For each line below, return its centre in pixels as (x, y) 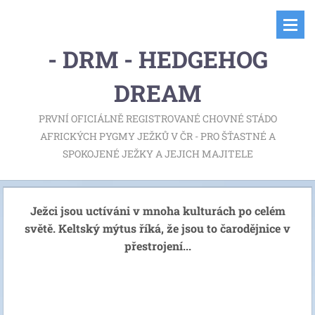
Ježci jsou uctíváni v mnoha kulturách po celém (157, 211)
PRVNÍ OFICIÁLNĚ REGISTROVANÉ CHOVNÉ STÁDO (157, 118)
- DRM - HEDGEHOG (157, 59)
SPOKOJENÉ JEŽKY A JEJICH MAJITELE (157, 154)
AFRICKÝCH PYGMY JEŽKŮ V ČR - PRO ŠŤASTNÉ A (157, 136)
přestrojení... (157, 246)
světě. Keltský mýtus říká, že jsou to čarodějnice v (157, 228)
